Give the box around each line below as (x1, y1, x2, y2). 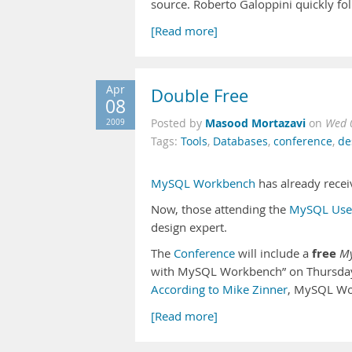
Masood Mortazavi (205, 115, 306, 130)
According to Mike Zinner (151, 282, 288, 297)
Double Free (151, 84, 248, 108)
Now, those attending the (151, 202, 289, 217)
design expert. (151, 220, 227, 235)
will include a (235, 246, 312, 261)
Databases (213, 134, 268, 148)
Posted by (151, 116, 205, 130)
